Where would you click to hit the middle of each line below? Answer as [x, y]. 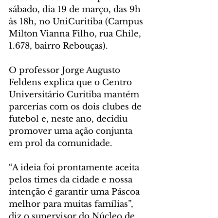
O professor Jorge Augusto [66, 70]
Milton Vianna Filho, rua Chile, [76, 34]
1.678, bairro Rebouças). [60, 46]
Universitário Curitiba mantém [75, 94]
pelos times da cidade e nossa [72, 180]
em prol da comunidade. [61, 143]
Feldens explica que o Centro [72, 82]
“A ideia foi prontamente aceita [75, 167]
